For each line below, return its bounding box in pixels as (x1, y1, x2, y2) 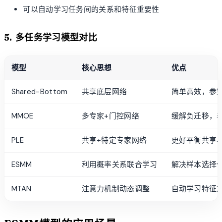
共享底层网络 (81, 86, 127, 97)
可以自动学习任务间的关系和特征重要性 (23, 4, 160, 14)
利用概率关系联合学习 (81, 159, 158, 169)
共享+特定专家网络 (81, 135, 147, 145)
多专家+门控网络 (81, 111, 139, 121)
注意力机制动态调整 (81, 183, 150, 194)
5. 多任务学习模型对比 (4, 32, 98, 44)
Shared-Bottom (11, 86, 68, 97)
